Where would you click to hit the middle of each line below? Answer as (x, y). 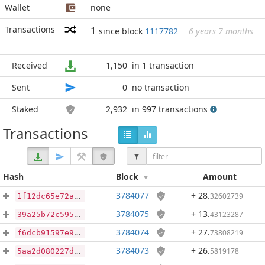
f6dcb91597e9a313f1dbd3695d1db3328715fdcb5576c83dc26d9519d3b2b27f (46, 233)
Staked (25, 109)
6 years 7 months (221, 31)
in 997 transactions (171, 109)
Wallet (17, 7)
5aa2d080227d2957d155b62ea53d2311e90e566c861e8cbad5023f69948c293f (46, 251)
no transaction (161, 87)
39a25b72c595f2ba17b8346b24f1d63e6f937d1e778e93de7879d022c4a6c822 (46, 214)
